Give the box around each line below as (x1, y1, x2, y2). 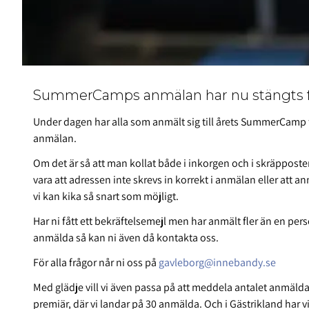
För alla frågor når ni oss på (33, 255, 159, 270)
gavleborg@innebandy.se (159, 255, 276, 270)
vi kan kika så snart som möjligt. (33, 189, 179, 204)
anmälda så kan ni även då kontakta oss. (33, 230, 219, 246)
